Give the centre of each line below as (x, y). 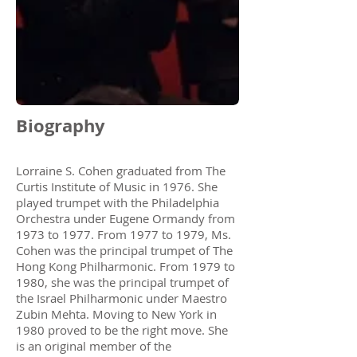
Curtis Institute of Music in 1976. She (117, 186)
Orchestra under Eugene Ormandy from (126, 218)
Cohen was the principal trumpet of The (124, 250)
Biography (61, 126)
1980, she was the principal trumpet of (122, 282)
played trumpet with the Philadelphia (118, 202)
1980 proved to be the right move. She (122, 330)
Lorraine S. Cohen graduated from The (121, 171)
